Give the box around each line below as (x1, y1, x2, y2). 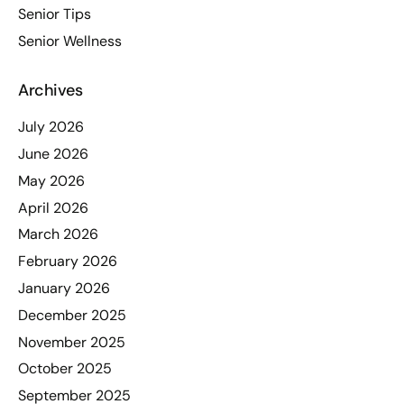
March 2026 (18, 225, 98, 244)
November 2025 (18, 332, 125, 352)
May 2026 (18, 170, 85, 190)
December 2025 (18, 305, 126, 325)
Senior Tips (18, 5, 91, 24)
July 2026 (18, 117, 84, 137)
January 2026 (18, 279, 110, 298)
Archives (18, 79, 83, 102)
